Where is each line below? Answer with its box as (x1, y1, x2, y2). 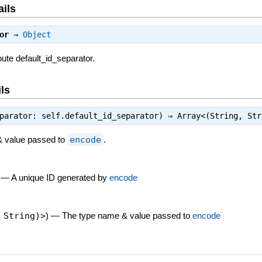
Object (23, 30, 51, 40)
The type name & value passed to (62, 210, 193, 220)
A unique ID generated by (11, 172, 110, 182)
